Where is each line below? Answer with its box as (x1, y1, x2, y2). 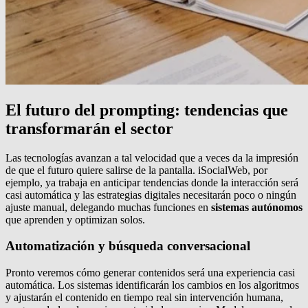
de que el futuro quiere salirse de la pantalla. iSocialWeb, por (5, 164, 267, 176)
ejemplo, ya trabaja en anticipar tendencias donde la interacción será (5, 176, 298, 188)
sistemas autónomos (211, 201, 302, 213)
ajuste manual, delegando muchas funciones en (5, 201, 211, 213)
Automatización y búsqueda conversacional (5, 239, 250, 254)
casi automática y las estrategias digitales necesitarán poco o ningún (5, 188, 296, 201)
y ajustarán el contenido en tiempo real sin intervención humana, (5, 291, 283, 303)
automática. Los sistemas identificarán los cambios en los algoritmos (5, 279, 299, 291)
